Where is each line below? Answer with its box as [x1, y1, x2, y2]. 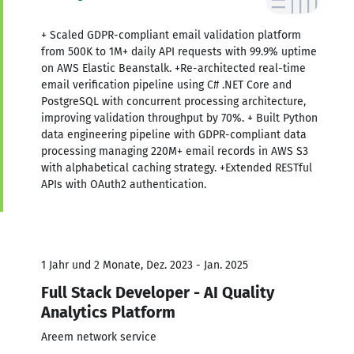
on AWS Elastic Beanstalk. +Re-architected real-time [41, 61, 306, 75]
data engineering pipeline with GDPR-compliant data [41, 127, 307, 141]
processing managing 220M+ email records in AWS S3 [41, 144, 308, 158]
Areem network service [41, 330, 156, 344]
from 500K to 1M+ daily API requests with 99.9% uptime [41, 44, 317, 58]
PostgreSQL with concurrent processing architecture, [41, 94, 306, 108]
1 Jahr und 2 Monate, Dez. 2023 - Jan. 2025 [41, 258, 248, 272]
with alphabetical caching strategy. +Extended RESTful [41, 160, 312, 175]
